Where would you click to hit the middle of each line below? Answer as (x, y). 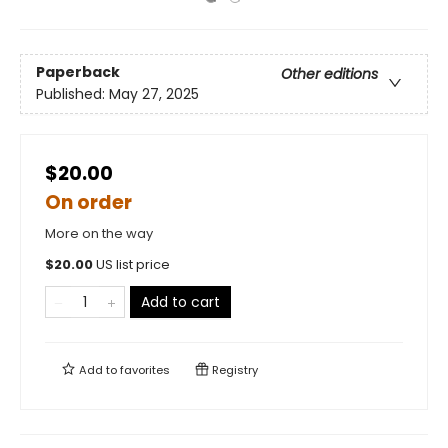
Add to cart (180, 302)
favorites (145, 370)
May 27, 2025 (154, 94)
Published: (72, 94)
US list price (133, 264)
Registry (233, 370)
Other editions (329, 74)
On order (88, 202)
